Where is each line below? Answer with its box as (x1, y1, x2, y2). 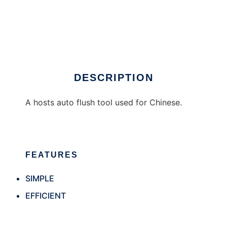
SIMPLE (25, 173, 54, 184)
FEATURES (25, 150, 78, 160)
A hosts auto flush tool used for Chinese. (25, 97, 182, 108)
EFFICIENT (25, 191, 66, 201)
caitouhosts (25, 33, 70, 44)
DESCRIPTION (73, 72, 154, 84)
